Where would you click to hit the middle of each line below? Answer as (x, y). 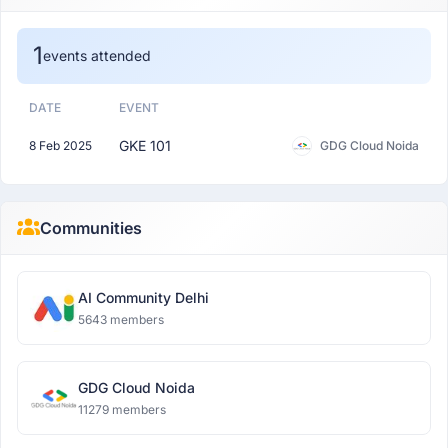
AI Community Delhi (143, 297)
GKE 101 (145, 145)
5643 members (121, 319)
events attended (97, 55)
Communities (90, 228)
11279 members (122, 409)
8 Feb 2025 (60, 145)
